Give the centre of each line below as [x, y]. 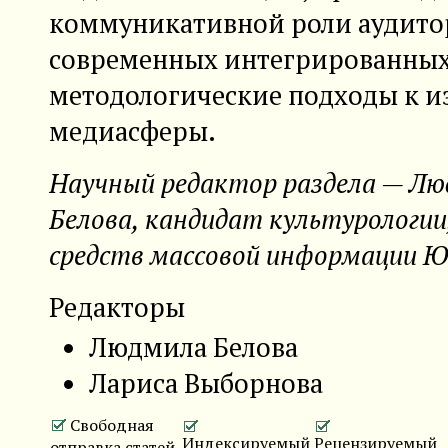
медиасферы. [132, 130]
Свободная [110, 424]
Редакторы [117, 306]
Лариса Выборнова [206, 382]
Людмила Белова [193, 346]
